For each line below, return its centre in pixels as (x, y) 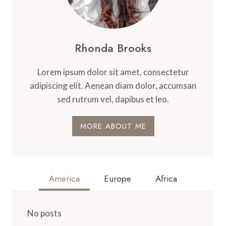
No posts (44, 213)
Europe (118, 179)
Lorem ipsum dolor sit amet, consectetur (113, 72)
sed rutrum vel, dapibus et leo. (113, 99)
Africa (166, 179)
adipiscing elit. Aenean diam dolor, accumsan (113, 85)
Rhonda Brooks (113, 48)
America (64, 179)
